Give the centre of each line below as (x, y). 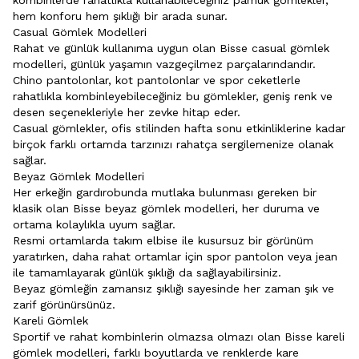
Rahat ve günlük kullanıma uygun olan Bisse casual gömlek (171, 48)
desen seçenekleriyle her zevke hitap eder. (129, 112)
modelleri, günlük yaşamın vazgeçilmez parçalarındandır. (164, 64)
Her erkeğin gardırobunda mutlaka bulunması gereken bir (165, 192)
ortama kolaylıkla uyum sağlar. (96, 224)
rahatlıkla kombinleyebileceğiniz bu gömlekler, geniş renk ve (173, 96)
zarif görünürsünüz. (64, 304)
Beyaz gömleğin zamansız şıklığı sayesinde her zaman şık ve (173, 288)
